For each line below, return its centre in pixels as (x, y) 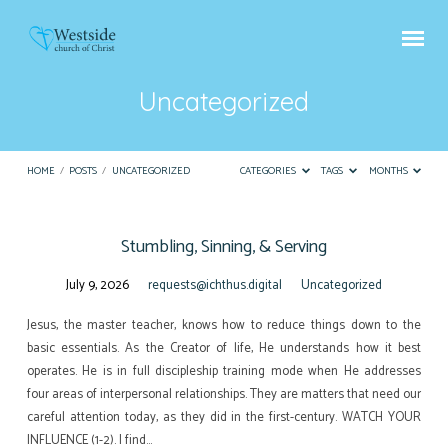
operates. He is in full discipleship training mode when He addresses (224, 372)
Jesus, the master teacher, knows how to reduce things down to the (224, 326)
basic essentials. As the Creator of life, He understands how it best (224, 349)
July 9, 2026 (97, 286)
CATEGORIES (269, 172)
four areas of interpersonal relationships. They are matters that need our (224, 395)
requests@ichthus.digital (215, 286)
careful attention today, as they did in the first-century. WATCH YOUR (224, 418)
